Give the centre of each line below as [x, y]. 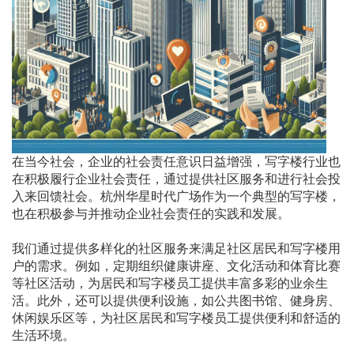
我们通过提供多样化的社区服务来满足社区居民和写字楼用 [176, 249]
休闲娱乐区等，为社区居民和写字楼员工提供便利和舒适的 [176, 318]
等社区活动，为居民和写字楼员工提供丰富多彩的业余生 [170, 283]
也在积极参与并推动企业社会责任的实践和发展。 [151, 214]
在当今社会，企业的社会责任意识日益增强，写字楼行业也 [176, 162]
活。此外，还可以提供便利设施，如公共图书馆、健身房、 [176, 301]
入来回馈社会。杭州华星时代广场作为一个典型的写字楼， [176, 196]
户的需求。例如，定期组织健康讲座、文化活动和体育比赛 [176, 266]
